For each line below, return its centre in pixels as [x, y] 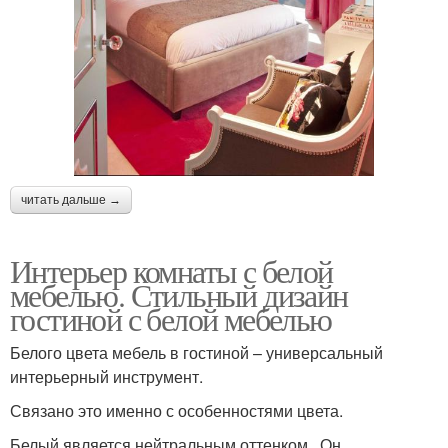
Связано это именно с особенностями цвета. [176, 410]
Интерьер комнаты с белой [171, 270]
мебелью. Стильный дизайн [179, 294]
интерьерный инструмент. [106, 376]
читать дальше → [71, 199]
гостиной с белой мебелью [171, 318]
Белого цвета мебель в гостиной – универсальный [196, 352]
